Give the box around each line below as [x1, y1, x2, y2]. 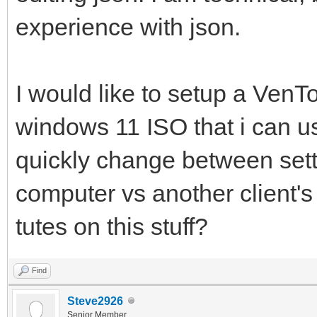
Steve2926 [67, 294, 123, 307]
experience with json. [16, 13, 241, 40]
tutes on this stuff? [16, 212, 208, 240]
